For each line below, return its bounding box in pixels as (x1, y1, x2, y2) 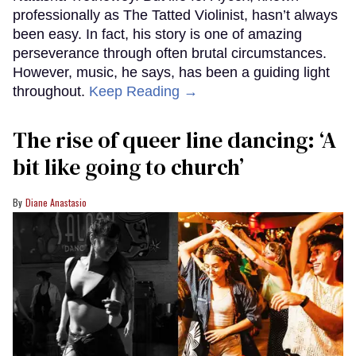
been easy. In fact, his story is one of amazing (13, 26, 302, 43)
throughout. (13, 83, 89, 100)
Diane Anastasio (25, 195, 87, 210)
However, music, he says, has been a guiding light (13, 64, 330, 81)
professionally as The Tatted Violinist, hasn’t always (13, 7, 338, 24)
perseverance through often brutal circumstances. (13, 45, 327, 62)
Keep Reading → (89, 83, 198, 100)
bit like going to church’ (13, 152, 244, 183)
